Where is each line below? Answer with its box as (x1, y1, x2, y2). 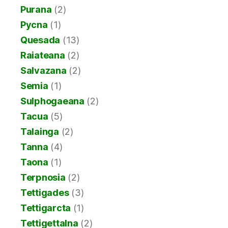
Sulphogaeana (20, 95, 84, 106)
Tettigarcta (20, 202, 71, 213)
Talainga (20, 126, 59, 137)
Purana (20, 4, 52, 15)
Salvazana (20, 65, 67, 76)
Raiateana (20, 49, 65, 61)
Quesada (20, 34, 61, 45)
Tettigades (20, 187, 69, 198)
